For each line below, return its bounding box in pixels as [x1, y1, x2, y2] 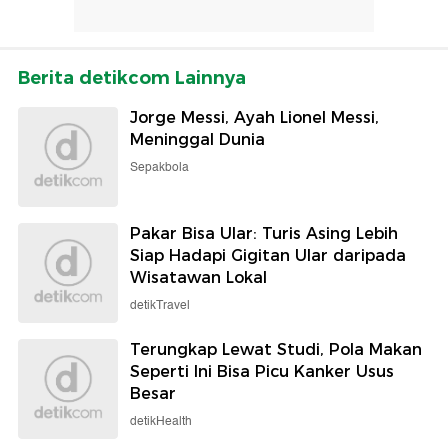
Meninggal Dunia [130, 129, 265, 149]
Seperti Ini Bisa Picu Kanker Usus [130, 361, 394, 381]
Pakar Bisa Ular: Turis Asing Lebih [130, 223, 398, 243]
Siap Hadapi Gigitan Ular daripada [130, 245, 406, 265]
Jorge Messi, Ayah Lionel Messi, [130, 107, 379, 127]
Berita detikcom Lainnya [18, 66, 246, 89]
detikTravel [130, 295, 190, 315]
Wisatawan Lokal [130, 267, 267, 287]
